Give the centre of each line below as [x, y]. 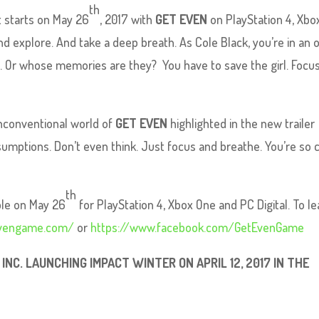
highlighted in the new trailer [241, 123]
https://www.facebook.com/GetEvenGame [198, 227]
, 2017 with [128, 19]
